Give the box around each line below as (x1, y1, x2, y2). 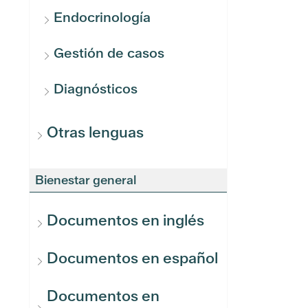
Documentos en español (47, 248, 218, 268)
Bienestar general (35, 172, 136, 188)
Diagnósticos (54, 80, 137, 98)
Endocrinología (54, 8, 151, 26)
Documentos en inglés (47, 210, 204, 230)
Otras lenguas (47, 122, 144, 142)
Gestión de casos (54, 44, 164, 62)
